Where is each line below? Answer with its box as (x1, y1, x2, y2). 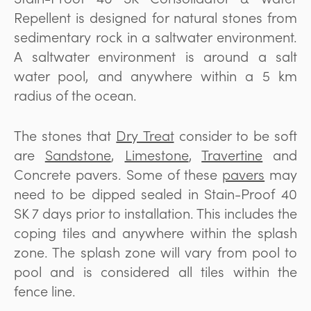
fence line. (14, 280, 76, 300)
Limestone (124, 144, 189, 164)
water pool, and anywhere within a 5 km (14, 65, 297, 85)
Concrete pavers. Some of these (14, 164, 223, 183)
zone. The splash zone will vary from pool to (14, 242, 297, 261)
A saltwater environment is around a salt (14, 46, 297, 65)
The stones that (14, 125, 117, 144)
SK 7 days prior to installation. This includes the (14, 203, 297, 222)
